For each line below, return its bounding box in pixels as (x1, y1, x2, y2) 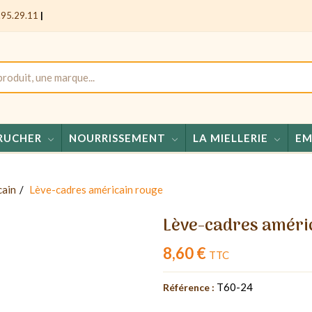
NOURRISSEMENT (68, 131, 166, 144)
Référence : (163, 281, 214, 293)
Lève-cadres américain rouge (29, 182, 163, 196)
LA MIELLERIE (192, 131, 268, 144)
